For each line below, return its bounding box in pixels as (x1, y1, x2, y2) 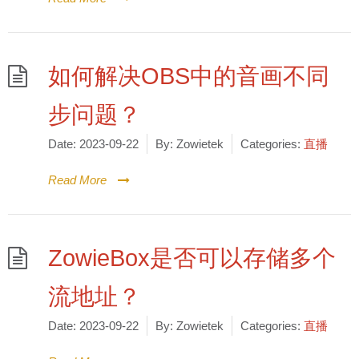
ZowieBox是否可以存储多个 (48, 245, 336, 271)
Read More (48, 173, 107, 187)
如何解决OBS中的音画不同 (48, 63, 329, 89)
